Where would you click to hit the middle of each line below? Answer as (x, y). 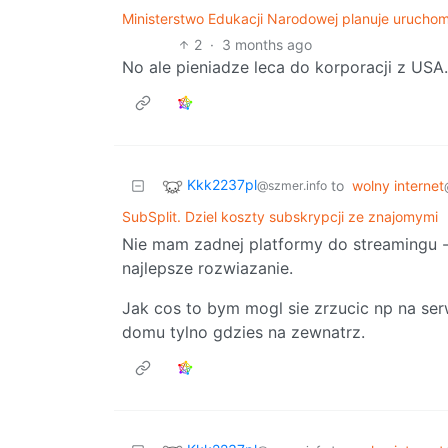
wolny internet (398, 185)
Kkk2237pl (222, 185)
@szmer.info (292, 186)
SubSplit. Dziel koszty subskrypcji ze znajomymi (280, 216)
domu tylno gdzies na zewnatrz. (243, 331)
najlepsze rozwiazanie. (207, 267)
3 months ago (267, 44)
